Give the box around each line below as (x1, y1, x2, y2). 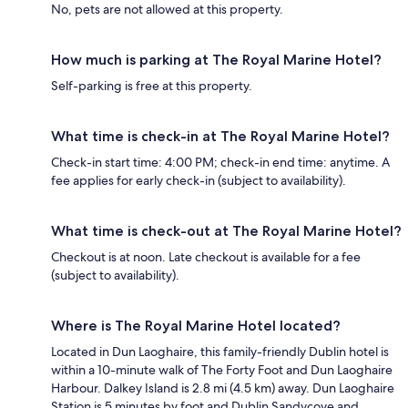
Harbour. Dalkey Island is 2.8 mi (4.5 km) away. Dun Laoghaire (51, 379, 394, 396)
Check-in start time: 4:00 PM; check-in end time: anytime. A (51, 153, 390, 170)
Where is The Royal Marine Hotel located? (51, 316, 341, 334)
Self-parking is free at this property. (51, 76, 252, 94)
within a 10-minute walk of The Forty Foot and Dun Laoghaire (51, 361, 393, 378)
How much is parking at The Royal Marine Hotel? (51, 50, 382, 68)
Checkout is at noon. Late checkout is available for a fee (51, 248, 361, 265)
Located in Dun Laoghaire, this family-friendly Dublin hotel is (51, 342, 389, 360)
